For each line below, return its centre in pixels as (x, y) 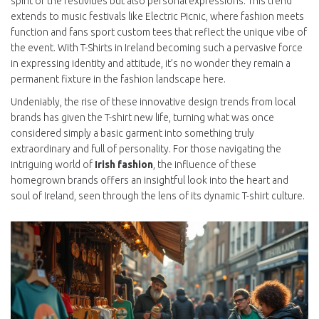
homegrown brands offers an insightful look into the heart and (150, 181)
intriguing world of (53, 165)
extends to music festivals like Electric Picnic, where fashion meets (157, 17)
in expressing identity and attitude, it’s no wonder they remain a (151, 64)
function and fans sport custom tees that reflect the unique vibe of (159, 32)
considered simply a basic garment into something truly (132, 134)
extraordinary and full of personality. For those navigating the (146, 149)
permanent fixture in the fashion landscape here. (118, 79)
